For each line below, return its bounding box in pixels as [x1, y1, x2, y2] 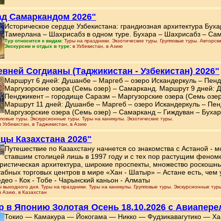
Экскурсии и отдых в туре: [4, 43, 73, 49]
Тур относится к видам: [4, 38, 63, 43]
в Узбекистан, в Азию [73, 43, 123, 49]
